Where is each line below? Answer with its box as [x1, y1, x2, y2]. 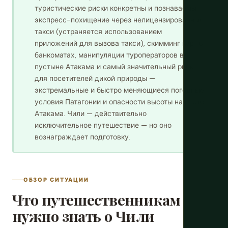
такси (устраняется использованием [35, 27, 162, 36]
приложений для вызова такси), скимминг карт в [35, 39, 203, 48]
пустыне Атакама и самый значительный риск [35, 62, 193, 71]
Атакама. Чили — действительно [35, 109, 147, 118]
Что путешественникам [12, 190, 181, 209]
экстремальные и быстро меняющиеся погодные [35, 85, 204, 95]
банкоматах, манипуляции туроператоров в [35, 50, 184, 60]
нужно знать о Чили [12, 206, 155, 225]
